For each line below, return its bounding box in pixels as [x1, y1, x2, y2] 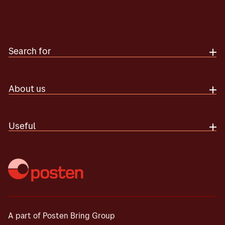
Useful [9, 120, 36, 132]
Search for [9, 45, 51, 57]
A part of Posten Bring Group [8, 210, 115, 220]
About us [9, 83, 46, 94]
